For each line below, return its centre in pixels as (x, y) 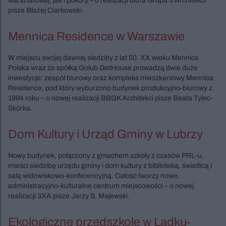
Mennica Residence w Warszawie (96, 36)
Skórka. (20, 108)
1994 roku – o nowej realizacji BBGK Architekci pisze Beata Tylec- (110, 98)
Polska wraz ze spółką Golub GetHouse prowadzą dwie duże (103, 68)
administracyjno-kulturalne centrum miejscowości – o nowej (101, 186)
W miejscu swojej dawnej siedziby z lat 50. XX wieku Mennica (103, 58)
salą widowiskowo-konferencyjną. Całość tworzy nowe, (94, 176)
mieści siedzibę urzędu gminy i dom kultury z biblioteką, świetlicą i (110, 165)
